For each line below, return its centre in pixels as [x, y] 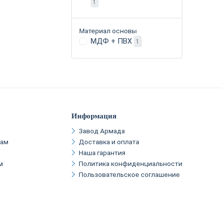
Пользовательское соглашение [129, 174]
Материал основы [108, 30]
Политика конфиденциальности [131, 163]
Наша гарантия [102, 152]
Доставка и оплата [109, 141]
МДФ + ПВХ [112, 41]
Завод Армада [102, 131]
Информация [94, 116]
